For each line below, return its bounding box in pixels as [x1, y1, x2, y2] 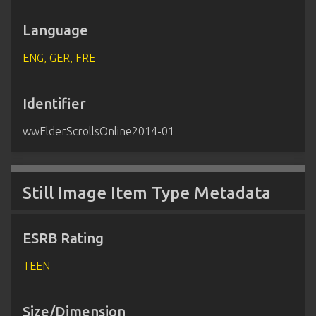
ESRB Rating [23, 230, 104, 247]
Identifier [23, 95, 86, 112]
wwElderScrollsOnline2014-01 [23, 125, 174, 138]
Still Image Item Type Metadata [23, 183, 271, 203]
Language [23, 22, 88, 39]
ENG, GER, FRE [23, 51, 95, 65]
